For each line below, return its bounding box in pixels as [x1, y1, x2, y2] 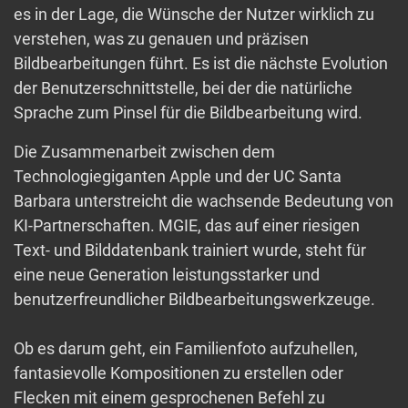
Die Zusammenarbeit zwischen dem [14, 142, 275, 162]
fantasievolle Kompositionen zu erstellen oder [14, 363, 343, 383]
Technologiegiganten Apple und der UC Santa [14, 167, 342, 187]
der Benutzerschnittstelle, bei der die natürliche [14, 78, 352, 98]
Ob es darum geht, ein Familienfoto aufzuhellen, [14, 339, 358, 359]
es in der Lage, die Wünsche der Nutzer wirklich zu [14, 5, 374, 25]
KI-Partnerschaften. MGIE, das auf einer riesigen [14, 216, 360, 236]
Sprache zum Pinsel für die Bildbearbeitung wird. [14, 103, 362, 123]
